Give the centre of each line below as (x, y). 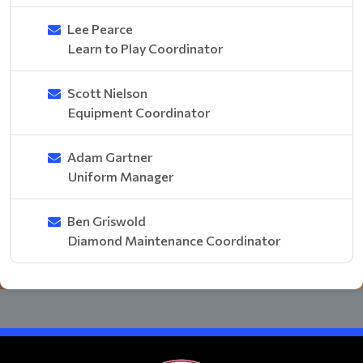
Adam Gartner (110, 157)
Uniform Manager (121, 176)
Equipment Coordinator (139, 112)
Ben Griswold (107, 221)
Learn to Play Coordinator (145, 48)
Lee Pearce (100, 29)
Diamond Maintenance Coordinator (174, 240)
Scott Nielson (107, 93)
